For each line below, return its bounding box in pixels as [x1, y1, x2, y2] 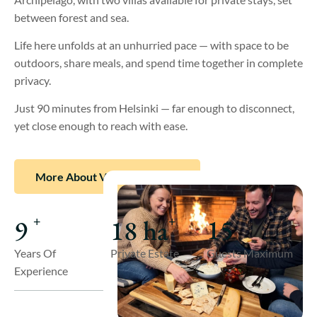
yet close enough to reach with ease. [14, 119, 188, 133]
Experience [14, 264, 68, 278]
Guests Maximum [207, 246, 293, 260]
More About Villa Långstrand [35, 169, 179, 183]
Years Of [14, 246, 56, 260]
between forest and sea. [14, 10, 129, 24]
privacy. [14, 73, 51, 87]
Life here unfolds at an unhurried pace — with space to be [14, 38, 289, 52]
